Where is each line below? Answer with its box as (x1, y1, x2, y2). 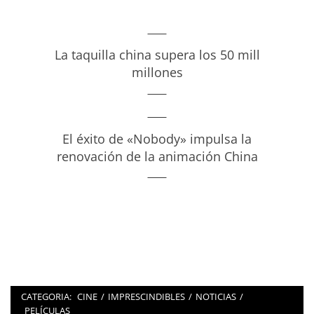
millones (131, 64, 183, 81)
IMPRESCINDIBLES (108, 290, 185, 303)
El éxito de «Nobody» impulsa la (62, 130, 252, 147)
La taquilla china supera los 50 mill (54, 46, 260, 64)
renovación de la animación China (56, 147, 258, 165)
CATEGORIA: (21, 290, 74, 303)
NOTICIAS (196, 290, 236, 303)
